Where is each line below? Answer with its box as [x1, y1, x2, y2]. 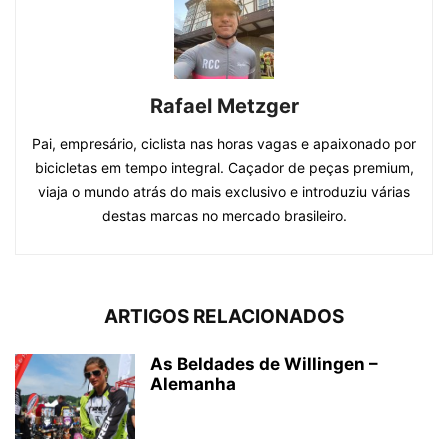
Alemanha [150, 374, 236, 395]
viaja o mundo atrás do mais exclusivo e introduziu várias [38, 183, 410, 201]
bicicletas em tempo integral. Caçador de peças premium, [34, 159, 414, 177]
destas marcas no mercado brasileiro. [101, 207, 347, 225]
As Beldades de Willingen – [150, 354, 378, 375]
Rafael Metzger [149, 94, 299, 119]
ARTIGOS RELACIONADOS [104, 305, 344, 329]
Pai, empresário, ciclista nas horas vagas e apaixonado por [32, 135, 416, 153]
